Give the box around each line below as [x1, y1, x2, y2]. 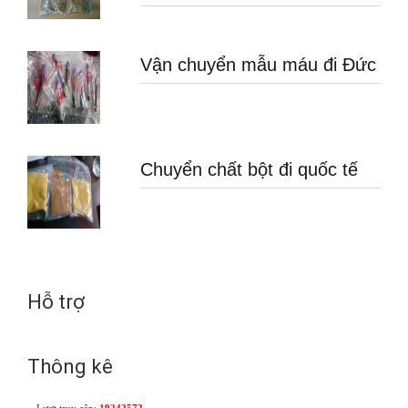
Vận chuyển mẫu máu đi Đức [140, 55, 377, 75]
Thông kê [27, 355, 113, 378]
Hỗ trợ [27, 291, 85, 313]
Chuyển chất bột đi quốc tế [140, 159, 359, 179]
